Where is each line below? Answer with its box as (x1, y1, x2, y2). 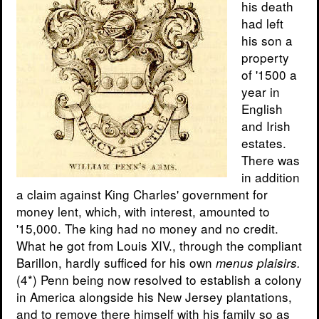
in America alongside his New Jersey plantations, (16, 288, 292, 306)
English (241, 100, 283, 118)
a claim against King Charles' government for (16, 185, 268, 204)
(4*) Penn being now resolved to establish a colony (16, 271, 302, 289)
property (241, 48, 289, 67)
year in (241, 83, 280, 101)
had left (241, 14, 283, 33)
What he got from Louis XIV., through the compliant (16, 236, 302, 255)
